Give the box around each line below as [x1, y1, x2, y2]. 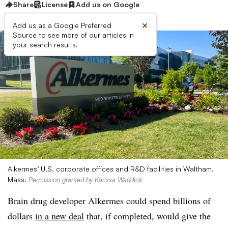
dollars [8, 210, 35, 222]
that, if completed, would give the [84, 210, 211, 222]
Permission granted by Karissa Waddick [28, 176, 142, 184]
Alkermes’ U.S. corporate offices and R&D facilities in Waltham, [8, 164, 214, 173]
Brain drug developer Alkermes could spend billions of [8, 194, 211, 207]
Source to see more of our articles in [13, 31, 134, 39]
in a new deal [35, 210, 84, 222]
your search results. [13, 40, 78, 49]
